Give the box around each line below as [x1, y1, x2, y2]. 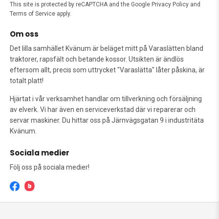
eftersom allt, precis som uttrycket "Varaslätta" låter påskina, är [10, 66, 205, 74]
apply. [55, 10, 71, 17]
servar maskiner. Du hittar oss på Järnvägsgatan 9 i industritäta [10, 116, 204, 124]
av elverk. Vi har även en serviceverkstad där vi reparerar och [10, 105, 196, 113]
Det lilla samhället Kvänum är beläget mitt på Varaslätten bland [10, 44, 203, 52]
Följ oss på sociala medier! [10, 163, 89, 171]
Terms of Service [10, 10, 55, 17]
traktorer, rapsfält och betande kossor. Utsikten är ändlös [10, 55, 184, 63]
